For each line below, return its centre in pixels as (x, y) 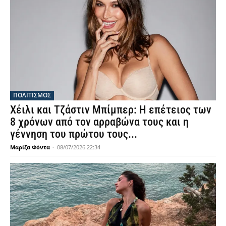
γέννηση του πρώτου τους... (74, 134)
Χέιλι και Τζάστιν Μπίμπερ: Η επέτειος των (111, 109)
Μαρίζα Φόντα (30, 147)
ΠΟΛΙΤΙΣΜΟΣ (32, 95)
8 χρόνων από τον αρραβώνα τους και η (99, 122)
